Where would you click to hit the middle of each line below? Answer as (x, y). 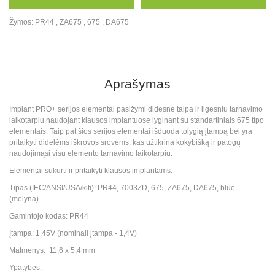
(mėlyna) (24, 199)
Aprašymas (137, 84)
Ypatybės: (25, 268)
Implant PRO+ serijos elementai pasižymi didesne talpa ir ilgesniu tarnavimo (136, 109)
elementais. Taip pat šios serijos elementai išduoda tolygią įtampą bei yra (131, 131)
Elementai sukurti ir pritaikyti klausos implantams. (91, 171)
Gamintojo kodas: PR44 (49, 216)
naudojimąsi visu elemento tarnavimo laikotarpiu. (91, 153)
